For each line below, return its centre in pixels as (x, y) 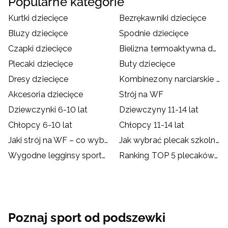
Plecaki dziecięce (41, 64)
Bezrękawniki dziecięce (163, 18)
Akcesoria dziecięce (46, 95)
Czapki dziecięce (40, 49)
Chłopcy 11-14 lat (152, 125)
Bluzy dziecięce (38, 34)
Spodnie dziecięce (154, 34)
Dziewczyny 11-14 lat (159, 110)
